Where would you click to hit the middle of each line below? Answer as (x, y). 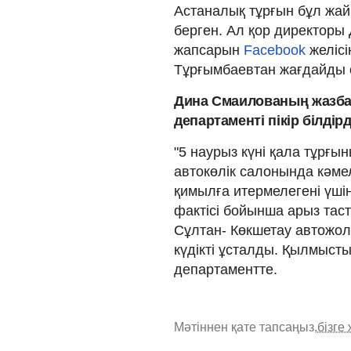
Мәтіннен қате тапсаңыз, (246, 327)
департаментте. (226, 269)
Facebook (277, 50)
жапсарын (209, 50)
